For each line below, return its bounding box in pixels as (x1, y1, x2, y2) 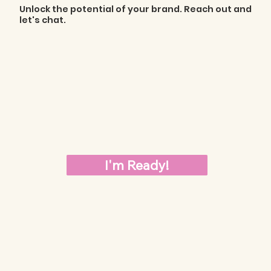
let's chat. (19, 13, 66, 26)
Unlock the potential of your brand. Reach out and (19, 2, 252, 15)
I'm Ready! (105, 157, 169, 174)
